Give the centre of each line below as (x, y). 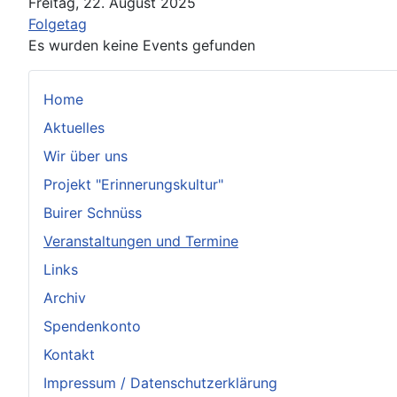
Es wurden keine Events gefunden (142, 45)
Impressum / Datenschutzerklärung (160, 382)
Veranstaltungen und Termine (141, 241)
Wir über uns (86, 156)
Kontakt (69, 354)
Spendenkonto (92, 326)
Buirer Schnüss (93, 212)
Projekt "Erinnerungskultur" (133, 184)
